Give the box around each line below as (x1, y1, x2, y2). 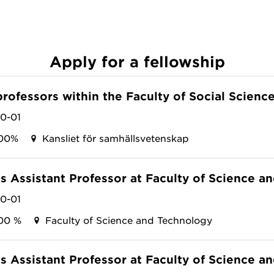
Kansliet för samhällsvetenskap (42, 131, 189, 144)
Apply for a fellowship (49, 53, 225, 70)
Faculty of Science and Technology (45, 213, 212, 226)
